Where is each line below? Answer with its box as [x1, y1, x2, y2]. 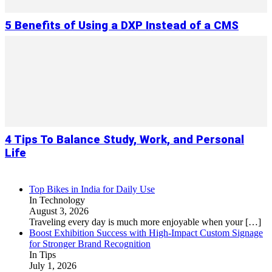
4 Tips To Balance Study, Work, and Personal [5, 133, 244, 147]
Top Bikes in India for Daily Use [29, 184, 155, 195]
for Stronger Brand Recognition [29, 239, 151, 250]
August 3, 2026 [29, 206, 89, 217]
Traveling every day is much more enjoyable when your [29, 217, 245, 228]
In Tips [29, 250, 56, 260]
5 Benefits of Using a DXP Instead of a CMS [5, 19, 239, 33]
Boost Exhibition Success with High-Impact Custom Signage [29, 228, 263, 239]
